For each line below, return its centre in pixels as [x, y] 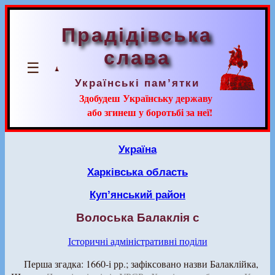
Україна [137, 149]
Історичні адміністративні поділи [137, 241]
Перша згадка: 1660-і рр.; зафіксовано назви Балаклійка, [141, 264]
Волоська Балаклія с [137, 218]
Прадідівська [137, 35]
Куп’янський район [137, 195]
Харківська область [137, 172]
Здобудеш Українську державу [146, 98]
